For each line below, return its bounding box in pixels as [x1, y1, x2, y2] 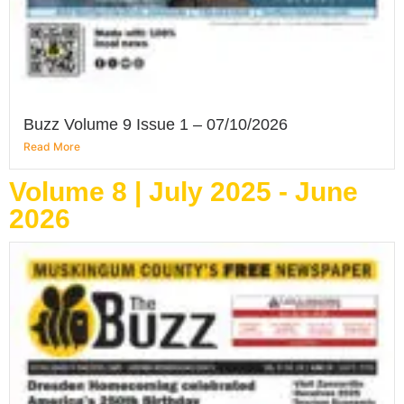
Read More [23, 139, 80, 153]
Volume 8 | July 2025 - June [9, 176, 358, 207]
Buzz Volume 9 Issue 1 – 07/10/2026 [23, 115, 288, 133]
